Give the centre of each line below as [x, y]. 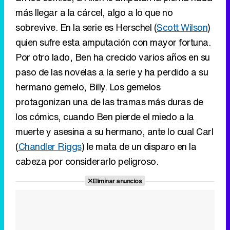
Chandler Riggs [50, 146]
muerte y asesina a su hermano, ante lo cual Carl [114, 131]
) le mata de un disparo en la [139, 146]
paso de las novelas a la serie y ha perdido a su [112, 72]
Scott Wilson [182, 27]
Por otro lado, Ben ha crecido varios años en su [113, 57]
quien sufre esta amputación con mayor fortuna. [113, 42]
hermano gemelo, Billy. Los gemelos [88, 87]
